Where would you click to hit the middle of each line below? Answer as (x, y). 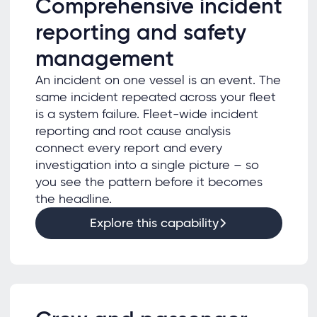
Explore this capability (154, 223)
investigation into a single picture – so (147, 165)
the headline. (73, 198)
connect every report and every (128, 148)
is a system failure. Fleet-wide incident (146, 114)
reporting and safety (140, 32)
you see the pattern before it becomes (149, 181)
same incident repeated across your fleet (155, 97)
